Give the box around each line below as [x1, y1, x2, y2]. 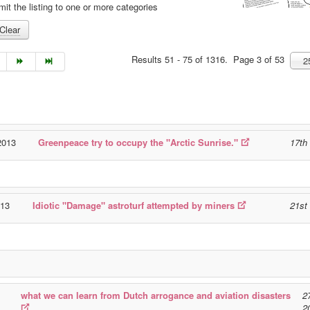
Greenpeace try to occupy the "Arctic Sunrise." [38, 136, 238, 149]
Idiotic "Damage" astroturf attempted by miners [33, 199, 235, 212]
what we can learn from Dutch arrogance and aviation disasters [21, 289, 291, 302]
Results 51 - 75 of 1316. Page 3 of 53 [131, 52, 291, 66]
